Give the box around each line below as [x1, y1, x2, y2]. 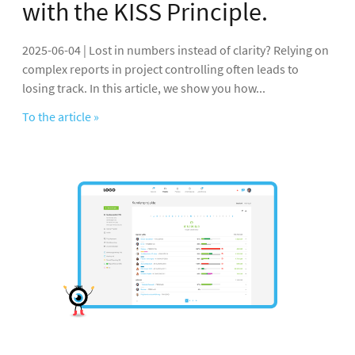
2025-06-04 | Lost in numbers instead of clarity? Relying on [22, 42, 329, 59]
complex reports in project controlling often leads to [22, 61, 299, 78]
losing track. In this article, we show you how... [22, 80, 265, 97]
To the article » [22, 109, 99, 125]
